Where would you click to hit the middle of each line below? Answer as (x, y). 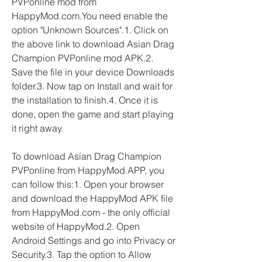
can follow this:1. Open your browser (88, 184)
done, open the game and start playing (93, 114)
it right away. (37, 128)
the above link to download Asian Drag (93, 44)
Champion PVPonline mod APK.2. (82, 58)
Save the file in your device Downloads (93, 72)
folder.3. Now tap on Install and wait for (92, 86)
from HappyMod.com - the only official (91, 212)
